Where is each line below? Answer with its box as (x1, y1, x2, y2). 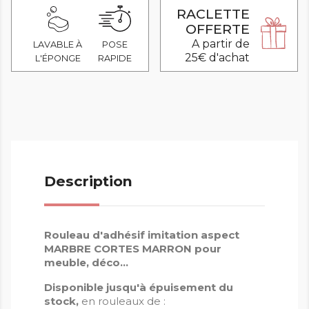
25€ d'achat (185, 50, 250, 64)
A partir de (192, 37, 250, 50)
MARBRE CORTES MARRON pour (44, 242, 221, 256)
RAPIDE (98, 53, 132, 64)
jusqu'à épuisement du (106, 281, 233, 295)
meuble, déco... (44, 256, 128, 270)
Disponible (44, 281, 106, 295)
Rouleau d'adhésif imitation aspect (44, 228, 239, 242)
